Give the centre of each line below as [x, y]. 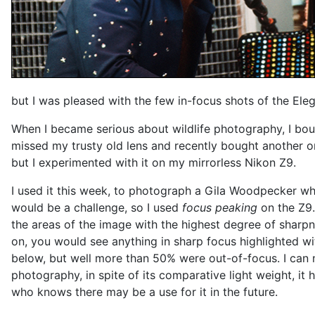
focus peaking [220, 208]
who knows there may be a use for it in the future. [146, 292]
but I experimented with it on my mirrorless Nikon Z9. [154, 163]
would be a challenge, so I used [97, 208]
